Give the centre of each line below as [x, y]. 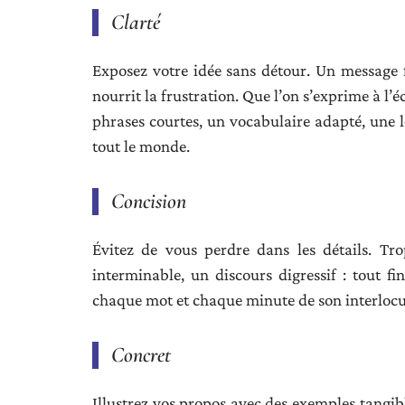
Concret [141, 355]
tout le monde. [141, 146]
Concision [149, 201]
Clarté [136, 22]
